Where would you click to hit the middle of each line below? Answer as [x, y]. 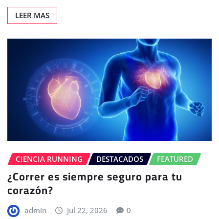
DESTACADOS [120, 159]
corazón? [30, 190]
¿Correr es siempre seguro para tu [95, 177]
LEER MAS [32, 15]
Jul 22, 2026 [88, 210]
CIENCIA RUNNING [49, 159]
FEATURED [175, 159]
